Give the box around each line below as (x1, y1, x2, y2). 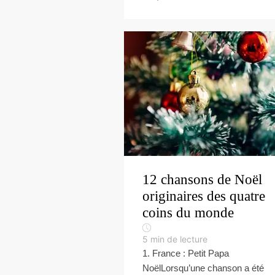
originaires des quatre (142, 188, 265, 204)
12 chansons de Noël (142, 172, 262, 187)
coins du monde (142, 205, 234, 220)
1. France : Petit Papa (142, 248, 229, 258)
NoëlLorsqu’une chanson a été (142, 263, 264, 273)
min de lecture (150, 234, 207, 244)
